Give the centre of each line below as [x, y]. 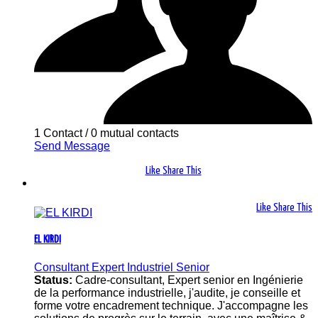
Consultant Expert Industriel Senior [122, 267]
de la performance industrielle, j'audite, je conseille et [167, 292]
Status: [55, 280]
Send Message [72, 146]
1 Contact [58, 133]
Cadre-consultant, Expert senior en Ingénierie [189, 280]
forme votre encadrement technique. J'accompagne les [171, 305]
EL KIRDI [48, 240]
